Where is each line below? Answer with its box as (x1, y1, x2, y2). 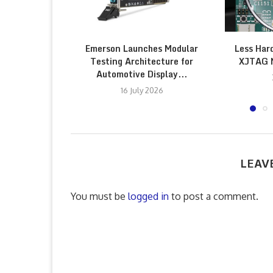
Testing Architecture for (90, 54, 193, 69)
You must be (71, 190, 128, 202)
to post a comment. (169, 190, 258, 202)
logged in (128, 190, 169, 202)
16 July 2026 (120, 85, 163, 96)
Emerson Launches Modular (85, 41, 198, 56)
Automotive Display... (96, 67, 187, 82)
